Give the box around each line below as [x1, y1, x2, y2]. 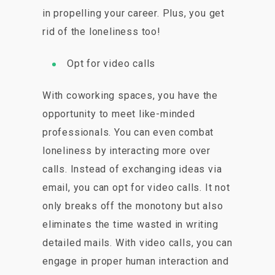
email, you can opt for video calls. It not [42, 182, 230, 194]
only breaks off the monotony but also [42, 200, 223, 212]
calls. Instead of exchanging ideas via [42, 163, 222, 176]
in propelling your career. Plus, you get [42, 7, 225, 20]
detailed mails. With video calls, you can [42, 237, 233, 249]
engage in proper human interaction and [42, 255, 229, 268]
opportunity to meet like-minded [42, 108, 195, 120]
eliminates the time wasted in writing [42, 219, 219, 231]
